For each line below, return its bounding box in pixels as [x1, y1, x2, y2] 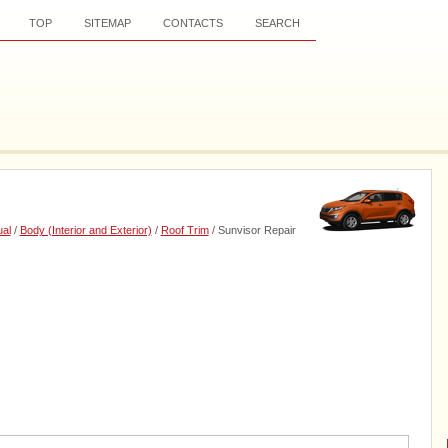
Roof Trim [160, 224, 209, 236]
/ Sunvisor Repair [208, 224, 296, 236]
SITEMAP [83, 17, 131, 29]
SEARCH [254, 17, 300, 29]
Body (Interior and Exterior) [19, 224, 152, 236]
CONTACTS [162, 17, 223, 29]
